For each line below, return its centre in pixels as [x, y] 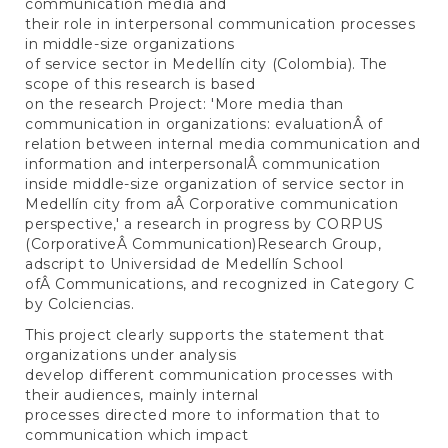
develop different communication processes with [209, 374]
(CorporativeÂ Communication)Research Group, [203, 244]
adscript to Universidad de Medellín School [184, 264]
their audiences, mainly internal [142, 394]
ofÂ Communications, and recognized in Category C [220, 284]
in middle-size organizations [130, 44]
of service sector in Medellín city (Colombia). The [206, 64]
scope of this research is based [140, 84]
